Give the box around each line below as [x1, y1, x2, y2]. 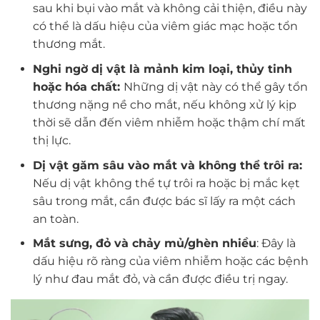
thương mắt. [32, 37, 105, 51]
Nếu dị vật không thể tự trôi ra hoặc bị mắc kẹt [32, 176, 300, 190]
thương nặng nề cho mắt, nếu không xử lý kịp [32, 98, 296, 112]
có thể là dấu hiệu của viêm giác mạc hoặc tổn [32, 19, 298, 34]
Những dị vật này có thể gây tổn [123, 80, 308, 94]
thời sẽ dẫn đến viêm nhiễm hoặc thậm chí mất [32, 116, 306, 130]
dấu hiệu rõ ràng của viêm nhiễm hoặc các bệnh [32, 254, 309, 269]
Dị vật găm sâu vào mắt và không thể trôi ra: [32, 158, 302, 172]
